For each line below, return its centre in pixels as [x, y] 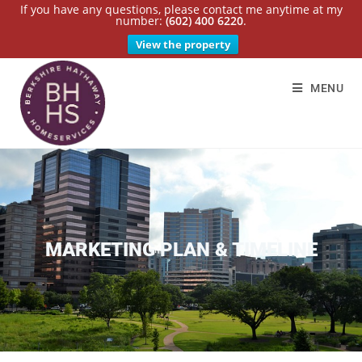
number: [141, 21]
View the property [183, 44]
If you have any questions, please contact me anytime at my [181, 9]
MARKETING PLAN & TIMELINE [181, 250]
